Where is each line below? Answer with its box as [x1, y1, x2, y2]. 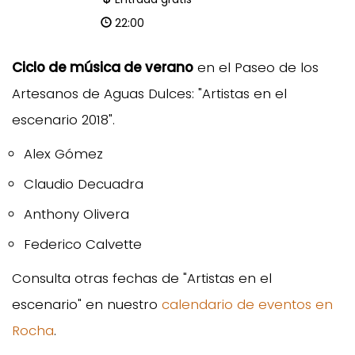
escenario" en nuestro [12, 294, 162, 314]
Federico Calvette [24, 234, 142, 254]
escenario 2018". [12, 109, 119, 129]
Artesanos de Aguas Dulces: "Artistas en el [12, 83, 287, 103]
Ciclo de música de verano [12, 57, 193, 77]
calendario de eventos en [162, 294, 333, 314]
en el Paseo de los [193, 57, 319, 77]
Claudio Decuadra [24, 174, 143, 193]
